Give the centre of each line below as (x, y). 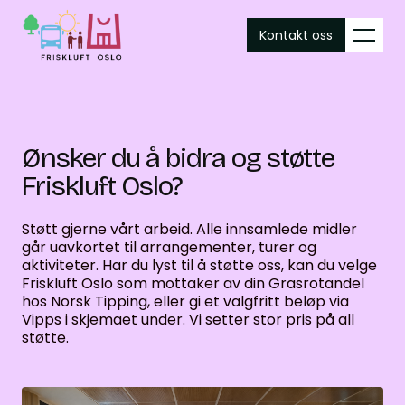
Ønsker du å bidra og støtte (179, 158)
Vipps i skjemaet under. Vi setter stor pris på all (188, 320)
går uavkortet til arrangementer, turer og (169, 247)
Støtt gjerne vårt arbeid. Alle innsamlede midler (189, 229)
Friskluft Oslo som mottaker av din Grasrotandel (193, 283)
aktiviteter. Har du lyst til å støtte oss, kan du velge (199, 265)
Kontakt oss (296, 35)
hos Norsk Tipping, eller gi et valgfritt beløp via (185, 301)
